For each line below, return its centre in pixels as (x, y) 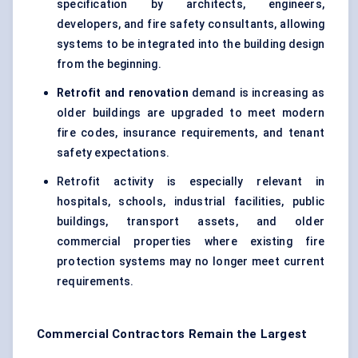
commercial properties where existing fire (191, 242)
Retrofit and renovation (123, 93)
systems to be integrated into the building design (191, 44)
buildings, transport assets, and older (191, 222)
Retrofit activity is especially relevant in (191, 182)
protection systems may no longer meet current (191, 262)
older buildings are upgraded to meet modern (191, 113)
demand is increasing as (256, 93)
